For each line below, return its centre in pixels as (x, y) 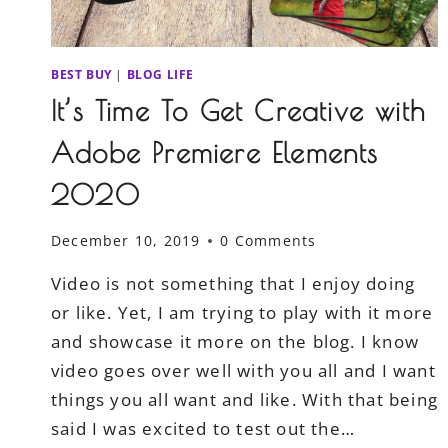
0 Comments (268, 241)
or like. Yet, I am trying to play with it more (242, 313)
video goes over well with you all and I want (243, 371)
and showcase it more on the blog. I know (235, 342)
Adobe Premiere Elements (215, 152)
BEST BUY (81, 73)
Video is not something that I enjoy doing (233, 284)
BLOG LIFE (160, 73)
